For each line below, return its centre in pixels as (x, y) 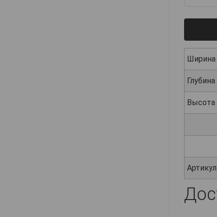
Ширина (201, 59)
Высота (201, 103)
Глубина (201, 81)
